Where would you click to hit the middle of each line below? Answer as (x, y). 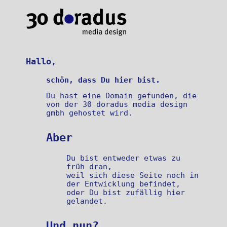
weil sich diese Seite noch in (133, 175)
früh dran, (89, 166)
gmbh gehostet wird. (90, 113)
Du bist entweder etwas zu (124, 158)
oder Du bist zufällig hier (126, 192)
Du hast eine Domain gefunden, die (122, 96)
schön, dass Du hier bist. (103, 80)
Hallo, (41, 62)
